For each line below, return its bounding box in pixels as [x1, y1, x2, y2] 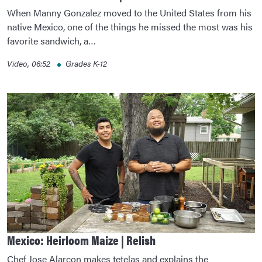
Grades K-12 [65, 57, 107, 70]
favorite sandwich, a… [7, 34, 96, 48]
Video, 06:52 [7, 57, 53, 70]
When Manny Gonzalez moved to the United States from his [7, 6, 251, 20]
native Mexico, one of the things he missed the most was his [7, 20, 253, 34]
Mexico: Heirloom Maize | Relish [7, 230, 156, 249]
